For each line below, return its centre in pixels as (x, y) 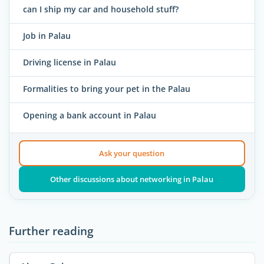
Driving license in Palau (70, 62)
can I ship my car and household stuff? (101, 9)
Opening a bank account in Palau (90, 115)
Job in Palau (47, 36)
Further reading (51, 230)
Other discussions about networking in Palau (132, 179)
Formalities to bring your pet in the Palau (107, 89)
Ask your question (132, 153)
